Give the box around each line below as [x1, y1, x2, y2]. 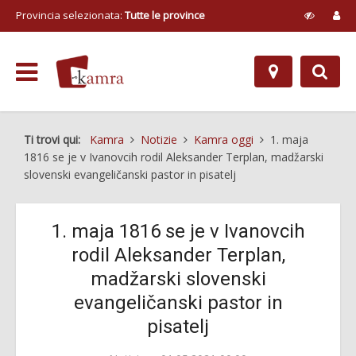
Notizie [141, 132, 177, 147]
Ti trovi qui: [24, 132, 87, 147]
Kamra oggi [194, 132, 253, 147]
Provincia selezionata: [16, 8, 125, 22]
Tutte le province [125, 8, 205, 22]
